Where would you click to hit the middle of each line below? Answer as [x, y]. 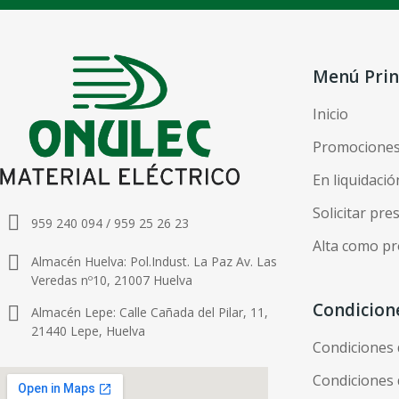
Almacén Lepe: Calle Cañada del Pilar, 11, [150, 313]
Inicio [330, 114]
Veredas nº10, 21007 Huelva [112, 281]
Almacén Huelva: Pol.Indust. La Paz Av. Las [154, 262]
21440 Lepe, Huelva [88, 331]
